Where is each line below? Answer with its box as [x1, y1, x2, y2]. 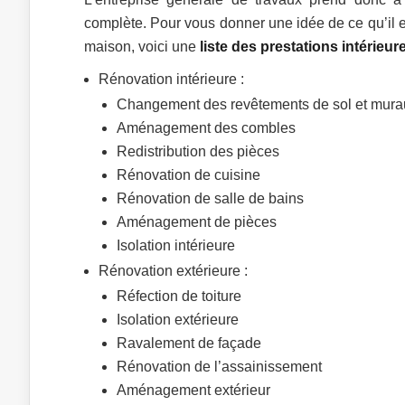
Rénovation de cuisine [117, 167, 260, 183]
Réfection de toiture [117, 288, 241, 304]
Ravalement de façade [117, 335, 261, 351]
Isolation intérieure [117, 238, 235, 253]
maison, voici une [84, 39, 200, 54]
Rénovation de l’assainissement [117, 359, 322, 374]
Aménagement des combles [117, 120, 296, 136]
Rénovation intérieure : [99, 71, 244, 87]
